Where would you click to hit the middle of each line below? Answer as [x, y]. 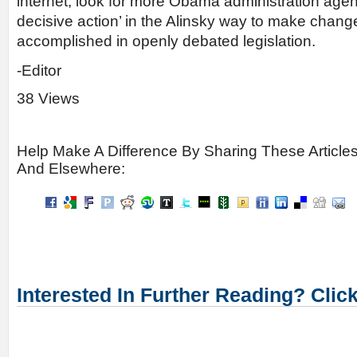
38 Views [48, 98]
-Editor [39, 71]
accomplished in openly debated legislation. [166, 41]
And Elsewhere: [71, 169]
